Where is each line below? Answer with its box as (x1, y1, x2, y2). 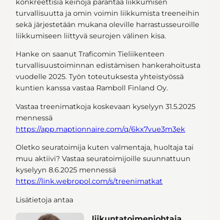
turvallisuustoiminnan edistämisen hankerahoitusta (16, 61, 200, 70)
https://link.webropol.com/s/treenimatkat (16, 177, 163, 186)
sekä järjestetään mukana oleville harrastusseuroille (16, 20, 199, 29)
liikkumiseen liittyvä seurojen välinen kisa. (16, 31, 166, 40)
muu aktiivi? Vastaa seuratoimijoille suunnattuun (16, 154, 191, 164)
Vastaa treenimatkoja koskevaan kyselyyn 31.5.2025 (16, 102, 195, 111)
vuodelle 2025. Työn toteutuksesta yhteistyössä (16, 72, 184, 82)
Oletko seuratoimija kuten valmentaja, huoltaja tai (16, 143, 193, 152)
